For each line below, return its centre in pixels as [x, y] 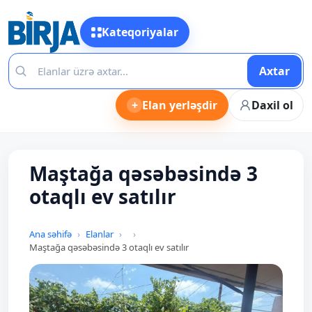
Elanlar [100, 234]
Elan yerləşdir [180, 105]
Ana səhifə [50, 234]
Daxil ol [272, 105]
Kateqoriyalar [140, 32]
